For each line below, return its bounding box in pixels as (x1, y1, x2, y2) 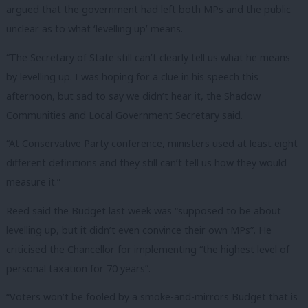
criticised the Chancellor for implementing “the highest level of (6, 242, 289, 256)
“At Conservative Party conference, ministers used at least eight (6, 137, 298, 151)
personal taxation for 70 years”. (6, 261, 151, 275)
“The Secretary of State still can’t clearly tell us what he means (6, 50, 290, 64)
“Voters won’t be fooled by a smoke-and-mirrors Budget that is (6, 290, 298, 304)
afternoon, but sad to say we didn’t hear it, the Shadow (6, 89, 261, 102)
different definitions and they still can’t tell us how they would (6, 156, 287, 170)
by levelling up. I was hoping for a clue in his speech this (6, 69, 258, 83)
